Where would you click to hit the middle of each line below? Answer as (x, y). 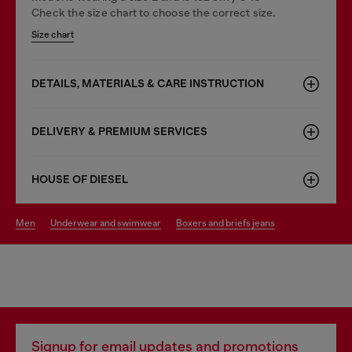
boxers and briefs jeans (229, 223)
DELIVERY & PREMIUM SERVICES (119, 131)
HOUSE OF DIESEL (80, 179)
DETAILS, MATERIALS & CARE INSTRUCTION (148, 83)
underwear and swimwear (109, 223)
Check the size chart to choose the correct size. (154, 12)
